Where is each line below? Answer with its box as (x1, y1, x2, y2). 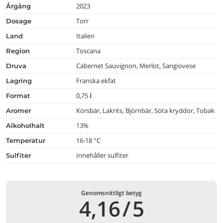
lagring (10, 77, 32, 85)
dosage (11, 17, 31, 25)
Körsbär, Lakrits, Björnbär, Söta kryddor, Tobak (76, 106, 215, 115)
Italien (76, 31, 95, 40)
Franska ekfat (76, 76, 116, 85)
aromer (11, 107, 31, 114)
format (10, 92, 30, 100)
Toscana (76, 46, 101, 55)
